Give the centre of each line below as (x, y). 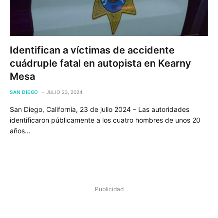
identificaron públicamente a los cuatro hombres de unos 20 (105, 120)
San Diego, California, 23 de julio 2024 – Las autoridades (100, 109)
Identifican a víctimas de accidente (92, 50)
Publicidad (109, 189)
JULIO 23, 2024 (64, 92)
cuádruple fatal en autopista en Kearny (100, 63)
